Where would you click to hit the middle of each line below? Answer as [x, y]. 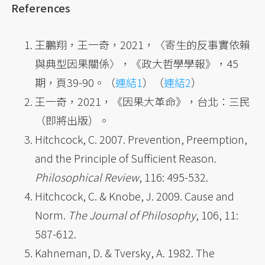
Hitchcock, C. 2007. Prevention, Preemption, [141, 139]
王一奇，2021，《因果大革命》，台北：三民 [143, 101]
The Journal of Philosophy [132, 215]
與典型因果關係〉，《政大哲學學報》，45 [137, 64]
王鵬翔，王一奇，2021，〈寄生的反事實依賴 [143, 45]
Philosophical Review [87, 177]
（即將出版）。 [72, 120]
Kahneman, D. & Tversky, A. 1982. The [125, 253]
